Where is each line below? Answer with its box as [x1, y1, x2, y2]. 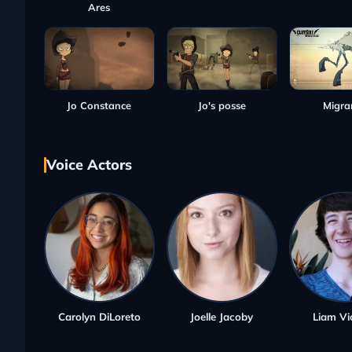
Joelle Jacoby [190, 310, 254, 324]
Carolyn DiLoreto [57, 310, 141, 324]
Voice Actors [46, 156, 132, 174]
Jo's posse [197, 98, 246, 112]
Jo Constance [67, 98, 132, 112]
